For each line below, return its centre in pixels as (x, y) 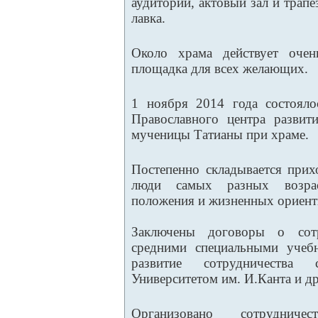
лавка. (148, 18)
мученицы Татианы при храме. (220, 135)
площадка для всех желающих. (220, 68)
